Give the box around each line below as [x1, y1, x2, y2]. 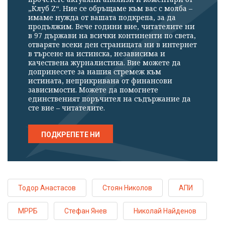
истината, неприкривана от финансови [28, 76, 172, 86]
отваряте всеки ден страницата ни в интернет [28, 40, 197, 50]
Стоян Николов [102, 184, 152, 192]
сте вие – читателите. [28, 103, 105, 113]
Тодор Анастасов [18, 184, 76, 192]
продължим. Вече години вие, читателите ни [28, 22, 195, 32]
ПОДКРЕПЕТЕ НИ [41, 131, 100, 139]
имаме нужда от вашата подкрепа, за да [28, 13, 176, 23]
